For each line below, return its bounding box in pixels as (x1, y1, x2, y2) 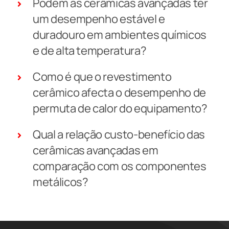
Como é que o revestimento (32, 68, 172, 84)
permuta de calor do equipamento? (32, 100, 208, 116)
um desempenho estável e (32, 11, 165, 27)
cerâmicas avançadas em (32, 142, 158, 158)
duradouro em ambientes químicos (32, 27, 207, 42)
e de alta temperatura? (32, 42, 147, 58)
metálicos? (32, 174, 88, 190)
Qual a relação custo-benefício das (32, 126, 205, 142)
